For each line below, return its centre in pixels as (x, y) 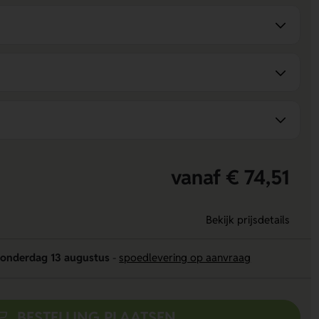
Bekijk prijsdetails (247, 220)
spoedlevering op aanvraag (185, 258)
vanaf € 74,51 (230, 177)
